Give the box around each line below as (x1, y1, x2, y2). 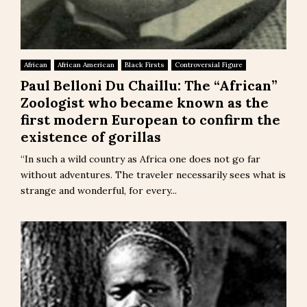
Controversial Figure (175, 60, 243, 69)
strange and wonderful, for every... (21, 184, 177, 197)
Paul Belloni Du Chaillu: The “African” (21, 77, 278, 94)
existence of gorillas (21, 128, 161, 145)
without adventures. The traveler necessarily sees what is (21, 169, 286, 181)
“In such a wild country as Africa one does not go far (21, 153, 260, 165)
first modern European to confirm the (21, 111, 280, 128)
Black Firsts (125, 60, 164, 69)
